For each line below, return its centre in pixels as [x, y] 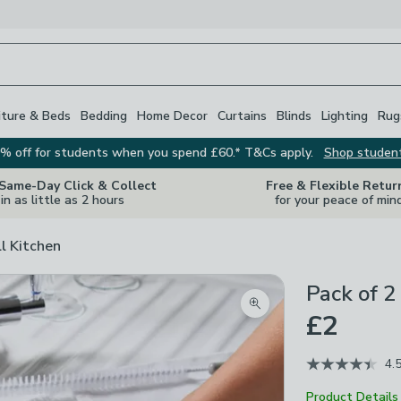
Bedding [104, 115]
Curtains [242, 115]
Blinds [294, 115]
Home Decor [172, 115]
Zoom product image [320, 314]
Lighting [345, 115]
